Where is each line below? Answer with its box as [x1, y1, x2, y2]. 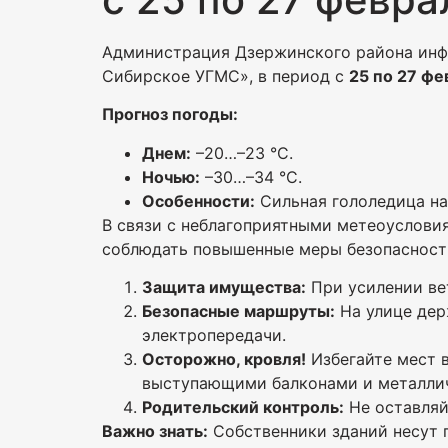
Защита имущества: [142, 277, 306, 298]
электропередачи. [142, 325, 286, 346]
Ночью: [142, 166, 200, 187]
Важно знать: [102, 421, 208, 442]
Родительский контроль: [142, 397, 344, 418]
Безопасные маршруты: [142, 301, 335, 322]
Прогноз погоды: [102, 104, 238, 125]
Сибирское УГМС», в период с [102, 66, 349, 86]
